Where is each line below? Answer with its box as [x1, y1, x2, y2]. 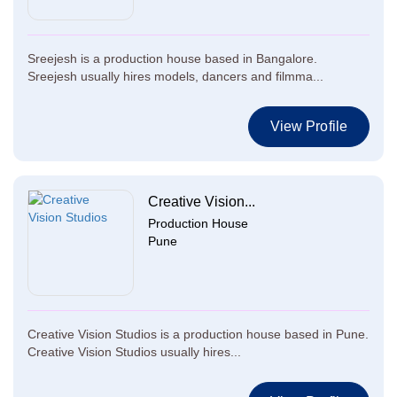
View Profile [269, 119, 347, 134]
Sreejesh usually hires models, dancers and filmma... [27, 69, 323, 83]
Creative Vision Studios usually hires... [27, 345, 241, 359]
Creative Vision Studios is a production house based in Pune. [27, 327, 369, 341]
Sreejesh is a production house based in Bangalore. [27, 51, 317, 66]
